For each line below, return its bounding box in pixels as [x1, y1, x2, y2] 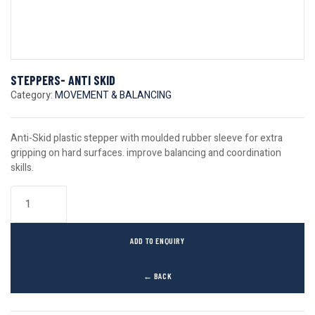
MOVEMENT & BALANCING [55, 88, 172, 103]
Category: [11, 88, 55, 103]
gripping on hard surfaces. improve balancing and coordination [11, 146, 281, 160]
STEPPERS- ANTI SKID [11, 72, 115, 88]
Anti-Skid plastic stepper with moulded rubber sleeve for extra [11, 131, 283, 146]
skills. [11, 160, 34, 175]
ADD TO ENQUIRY [130, 236, 185, 245]
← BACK [143, 271, 172, 281]
